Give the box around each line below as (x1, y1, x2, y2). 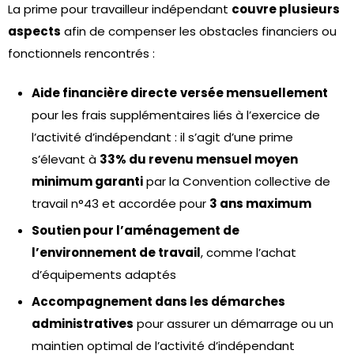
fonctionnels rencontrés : (8, 45, 155, 62)
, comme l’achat (201, 244, 296, 261)
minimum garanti (32, 173, 143, 190)
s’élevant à (32, 151, 100, 168)
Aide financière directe (32, 85, 177, 101)
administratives (32, 315, 134, 332)
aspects (8, 23, 61, 40)
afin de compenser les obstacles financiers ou (61, 23, 337, 40)
